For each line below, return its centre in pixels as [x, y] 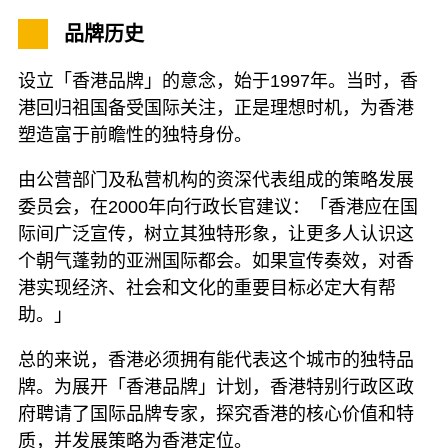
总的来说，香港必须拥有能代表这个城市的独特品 [216, 360]
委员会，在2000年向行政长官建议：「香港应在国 [218, 207]
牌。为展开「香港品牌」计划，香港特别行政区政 [216, 387]
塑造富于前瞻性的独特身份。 [135, 135]
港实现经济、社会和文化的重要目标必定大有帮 [207, 288]
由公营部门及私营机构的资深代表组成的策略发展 [216, 180]
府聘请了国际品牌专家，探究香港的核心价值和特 [216, 414]
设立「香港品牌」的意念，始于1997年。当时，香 [218, 81]
